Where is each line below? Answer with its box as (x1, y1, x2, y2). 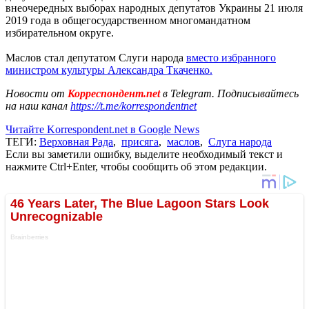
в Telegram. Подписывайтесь (163, 87, 299, 99)
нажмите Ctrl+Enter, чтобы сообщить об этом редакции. (6, 160, 267, 172)
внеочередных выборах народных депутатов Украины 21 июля (6, 1, 303, 14)
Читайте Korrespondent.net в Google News (6, 123, 199, 135)
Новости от (6, 87, 65, 99)
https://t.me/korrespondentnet (70, 99, 197, 112)
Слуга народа (208, 135, 272, 148)
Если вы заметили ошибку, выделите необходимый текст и (6, 148, 283, 160)
